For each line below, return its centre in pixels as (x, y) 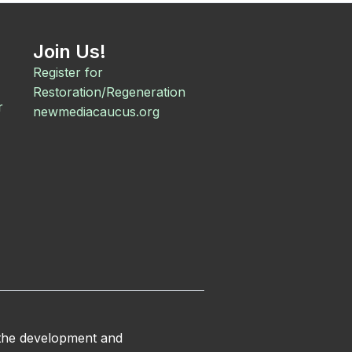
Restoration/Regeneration (109, 92)
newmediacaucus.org (96, 112)
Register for (68, 72)
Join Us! (70, 51)
